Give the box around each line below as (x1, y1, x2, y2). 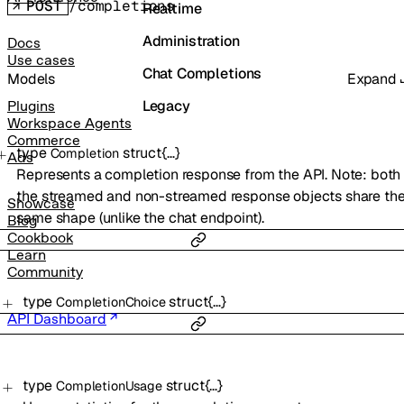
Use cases (7, 51, 75, 69)
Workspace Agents (7, 115, 132, 133)
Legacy (142, 96, 190, 115)
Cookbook (7, 229, 73, 247)
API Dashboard (7, 310, 106, 328)
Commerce (7, 132, 80, 150)
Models (7, 69, 56, 88)
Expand (346, 69, 397, 88)
